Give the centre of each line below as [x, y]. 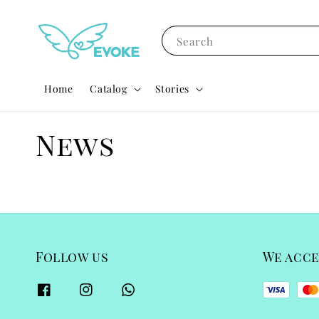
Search [195, 41]
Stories [172, 88]
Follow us [72, 257]
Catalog [109, 88]
